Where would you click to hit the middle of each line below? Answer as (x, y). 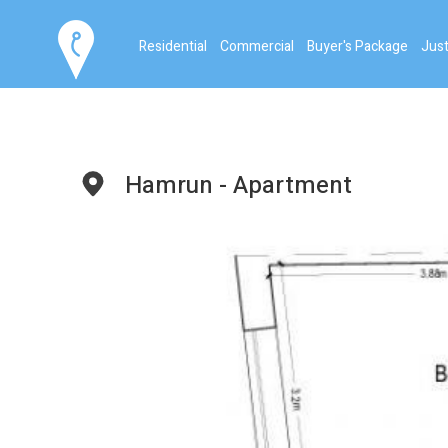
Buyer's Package (357, 46)
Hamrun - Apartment (239, 185)
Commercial (257, 46)
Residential (173, 46)
